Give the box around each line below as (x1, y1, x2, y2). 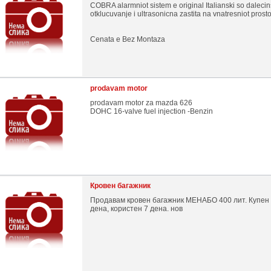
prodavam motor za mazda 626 (90, 99, 192, 107)
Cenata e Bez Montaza (90, 35, 165, 44)
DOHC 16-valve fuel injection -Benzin (90, 107, 213, 116)
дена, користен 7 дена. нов (90, 204, 183, 213)
